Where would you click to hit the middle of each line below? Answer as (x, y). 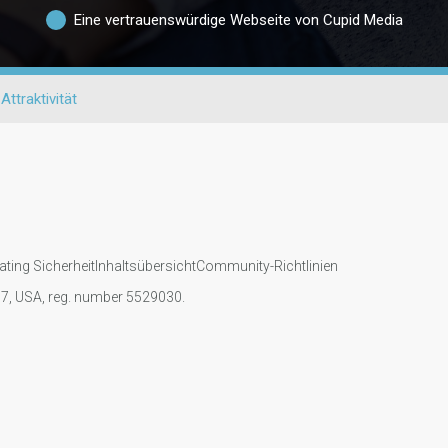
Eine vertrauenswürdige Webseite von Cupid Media (238, 19)
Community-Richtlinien (266, 266)
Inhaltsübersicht (145, 266)
